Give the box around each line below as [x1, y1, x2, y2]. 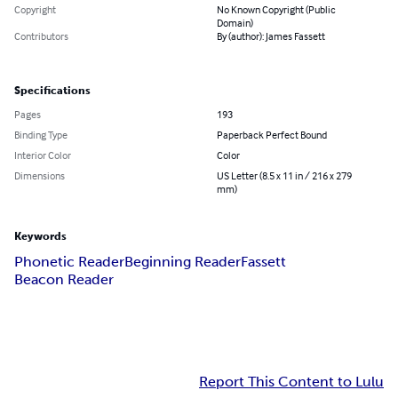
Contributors [14, 29, 68, 44]
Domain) [217, 16, 253, 30]
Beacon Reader [14, 271, 114, 289]
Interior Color [14, 148, 71, 163]
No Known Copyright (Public [217, 3, 336, 17]
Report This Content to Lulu [199, 373, 384, 391]
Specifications [14, 84, 91, 98]
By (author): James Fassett [217, 29, 325, 44]
